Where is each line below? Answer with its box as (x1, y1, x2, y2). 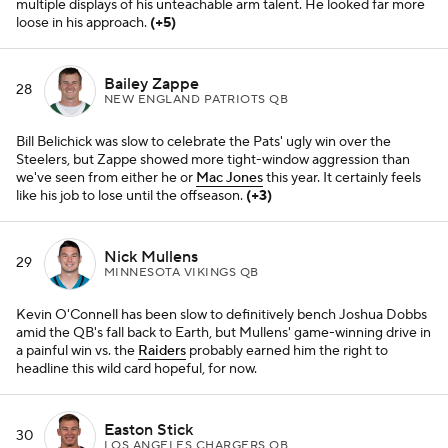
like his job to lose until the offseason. (16, 187, 246, 205)
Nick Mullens (104, 246, 198, 267)
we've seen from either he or (16, 169, 196, 187)
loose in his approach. (16, 14, 150, 32)
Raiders (138, 342, 186, 360)
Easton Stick (104, 419, 193, 440)
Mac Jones (196, 169, 263, 187)
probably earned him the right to (186, 342, 388, 360)
